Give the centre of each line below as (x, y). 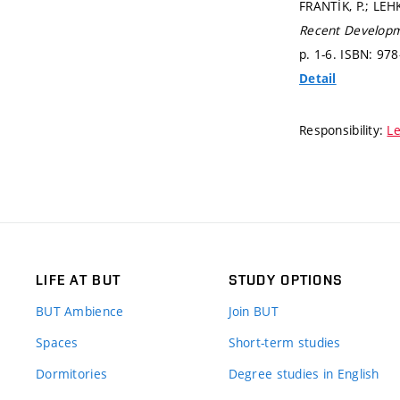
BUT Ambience (80, 311)
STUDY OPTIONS (286, 279)
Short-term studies (284, 342)
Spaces (57, 342)
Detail (318, 78)
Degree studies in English (304, 373)
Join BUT (253, 311)
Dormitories (72, 373)
